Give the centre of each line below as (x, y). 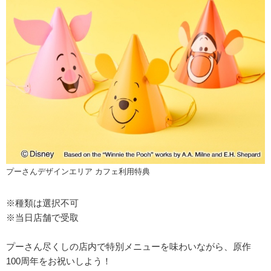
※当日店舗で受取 (42, 218)
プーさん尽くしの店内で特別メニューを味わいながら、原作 (129, 247)
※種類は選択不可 (42, 203)
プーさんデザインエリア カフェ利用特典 (78, 172)
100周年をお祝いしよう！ (59, 261)
